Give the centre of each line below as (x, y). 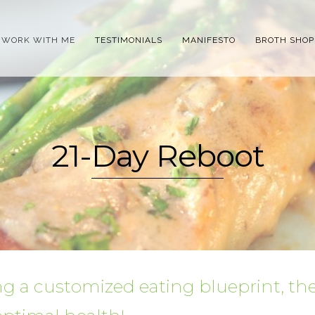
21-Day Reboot (157, 155)
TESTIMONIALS (128, 40)
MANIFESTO (208, 40)
